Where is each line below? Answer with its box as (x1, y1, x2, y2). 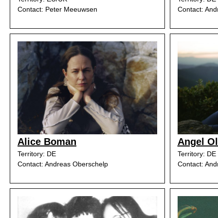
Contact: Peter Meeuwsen (18, 5, 97, 13)
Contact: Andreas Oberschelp (18, 160, 108, 168)
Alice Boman (18, 136, 76, 147)
